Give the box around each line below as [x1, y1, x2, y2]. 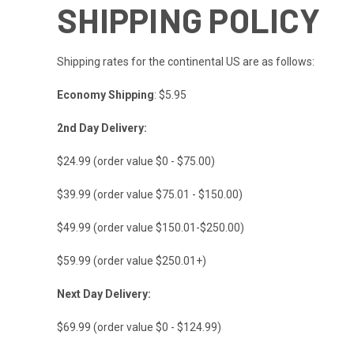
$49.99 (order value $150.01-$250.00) [57, 220, 244, 234]
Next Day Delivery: [57, 287, 151, 300]
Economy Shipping [57, 88, 154, 101]
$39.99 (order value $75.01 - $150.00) [57, 187, 243, 201]
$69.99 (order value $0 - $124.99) [57, 320, 221, 333]
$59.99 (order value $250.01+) [57, 254, 206, 267]
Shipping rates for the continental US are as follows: [57, 55, 314, 68]
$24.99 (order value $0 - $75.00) [57, 154, 215, 168]
